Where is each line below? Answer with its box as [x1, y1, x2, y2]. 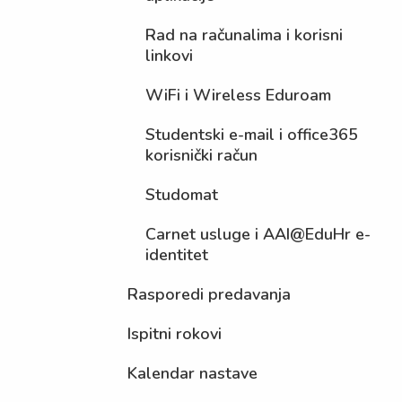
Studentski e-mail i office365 [145, 124, 359, 145]
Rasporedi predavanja [127, 284, 292, 305]
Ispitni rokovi [127, 323, 223, 345]
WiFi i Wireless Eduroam [145, 84, 332, 106]
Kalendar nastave [127, 363, 258, 384]
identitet [145, 244, 209, 266]
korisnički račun [145, 144, 258, 166]
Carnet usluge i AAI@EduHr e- [145, 223, 371, 245]
